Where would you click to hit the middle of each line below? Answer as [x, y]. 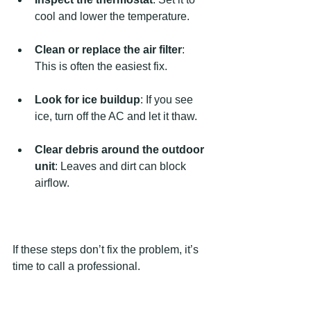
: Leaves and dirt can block [122, 166]
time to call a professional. [76, 266]
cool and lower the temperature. [112, 16]
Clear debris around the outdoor [121, 149]
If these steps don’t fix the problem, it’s [107, 249]
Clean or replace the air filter [108, 49]
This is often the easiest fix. [101, 66]
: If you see [168, 99]
